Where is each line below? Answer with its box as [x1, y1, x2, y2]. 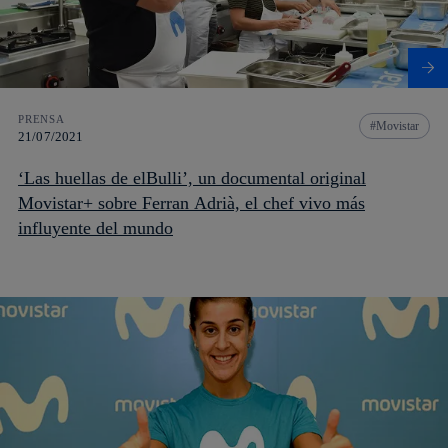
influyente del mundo [18, 217, 173, 238]
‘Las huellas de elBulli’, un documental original [18, 167, 366, 188]
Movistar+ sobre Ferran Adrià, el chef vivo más [18, 192, 365, 213]
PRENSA [18, 112, 65, 125]
